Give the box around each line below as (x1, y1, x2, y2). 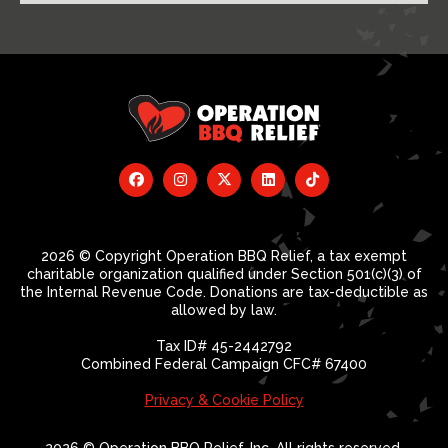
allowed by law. (171, 302, 277, 318)
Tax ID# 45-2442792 (156, 338, 292, 354)
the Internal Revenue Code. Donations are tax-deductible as (20, 284, 428, 300)
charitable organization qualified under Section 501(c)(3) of (26, 266, 422, 282)
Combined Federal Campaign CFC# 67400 (81, 356, 367, 372)
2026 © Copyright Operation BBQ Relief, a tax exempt (41, 248, 407, 264)
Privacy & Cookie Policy (144, 392, 304, 408)
